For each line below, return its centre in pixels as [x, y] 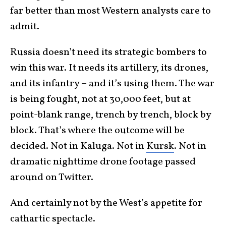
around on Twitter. [52, 178]
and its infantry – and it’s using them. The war [112, 84]
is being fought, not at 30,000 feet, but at [100, 99]
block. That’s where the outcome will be [97, 131]
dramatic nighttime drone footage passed [103, 162]
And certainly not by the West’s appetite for [106, 203]
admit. [25, 27]
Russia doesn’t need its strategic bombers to [108, 52]
